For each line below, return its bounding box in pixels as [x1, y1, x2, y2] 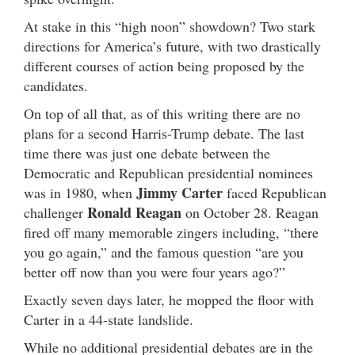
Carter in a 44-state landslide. [24, 309, 193, 329]
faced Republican [223, 182, 326, 202]
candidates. [24, 75, 88, 95]
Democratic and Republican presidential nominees [24, 162, 313, 182]
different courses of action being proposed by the [24, 55, 304, 75]
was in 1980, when [24, 182, 136, 202]
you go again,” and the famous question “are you [24, 242, 303, 261]
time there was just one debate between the [24, 143, 270, 162]
